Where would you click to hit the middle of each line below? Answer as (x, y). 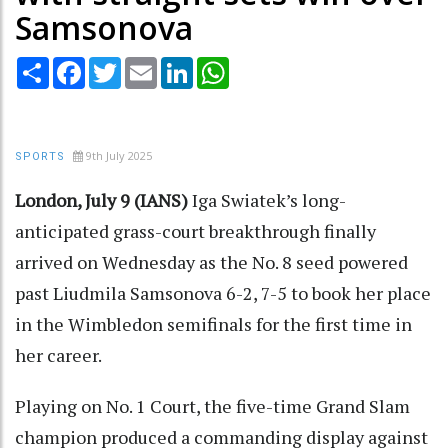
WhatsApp (264, 64)
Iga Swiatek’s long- (267, 199)
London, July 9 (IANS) (101, 199)
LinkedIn (221, 64)
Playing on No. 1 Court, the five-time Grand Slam (212, 405)
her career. (58, 354)
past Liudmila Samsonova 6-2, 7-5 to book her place (223, 292)
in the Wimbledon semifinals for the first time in (213, 323)
